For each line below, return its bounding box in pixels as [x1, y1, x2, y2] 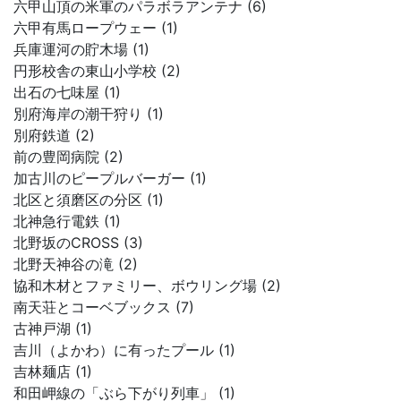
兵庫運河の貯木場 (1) [13, 40, 149, 58]
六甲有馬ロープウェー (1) [13, 19, 178, 37]
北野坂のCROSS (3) [13, 234, 143, 252]
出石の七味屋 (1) [13, 83, 121, 101]
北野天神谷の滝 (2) [13, 255, 138, 273]
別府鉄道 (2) [13, 126, 95, 144]
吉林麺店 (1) [13, 363, 92, 380]
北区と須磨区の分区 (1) [13, 191, 164, 209]
